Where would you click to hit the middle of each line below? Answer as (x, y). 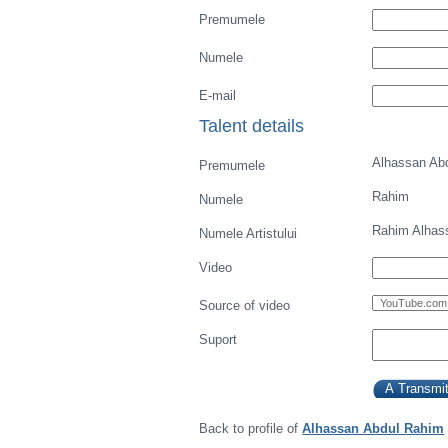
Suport (218, 339)
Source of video (245, 305)
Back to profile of (251, 428)
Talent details (252, 125)
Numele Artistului (248, 233)
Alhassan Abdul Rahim (373, 428)
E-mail (218, 95)
